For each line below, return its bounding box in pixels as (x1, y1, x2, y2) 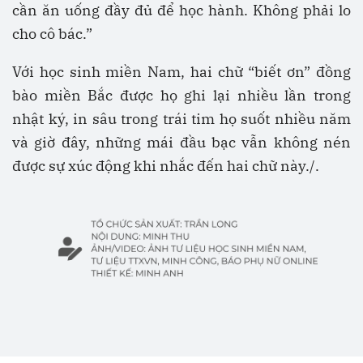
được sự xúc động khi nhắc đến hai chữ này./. (12, 156, 319, 175)
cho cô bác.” (12, 23, 92, 43)
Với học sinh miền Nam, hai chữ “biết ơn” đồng (12, 62, 351, 81)
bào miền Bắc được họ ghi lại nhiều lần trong (12, 85, 351, 105)
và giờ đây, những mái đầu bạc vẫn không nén (12, 132, 351, 152)
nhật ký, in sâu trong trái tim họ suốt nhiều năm (12, 109, 351, 128)
